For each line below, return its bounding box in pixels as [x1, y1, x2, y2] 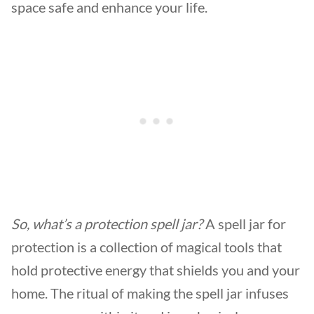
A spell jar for [203, 215, 286, 232]
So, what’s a [11, 215, 84, 232]
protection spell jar [84, 215, 197, 232]
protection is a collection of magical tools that [11, 238, 282, 255]
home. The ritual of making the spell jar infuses [11, 285, 289, 301]
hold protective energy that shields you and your [11, 261, 300, 278]
